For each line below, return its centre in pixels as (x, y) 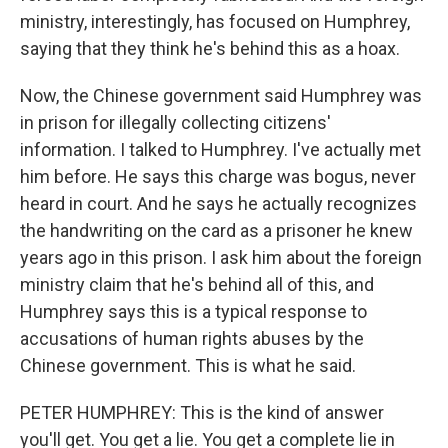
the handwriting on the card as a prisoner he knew (216, 230)
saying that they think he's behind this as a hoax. (210, 48)
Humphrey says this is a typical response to (193, 311)
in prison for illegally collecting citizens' (175, 122)
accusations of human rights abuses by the (192, 338)
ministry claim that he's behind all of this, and (197, 284)
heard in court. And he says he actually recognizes (218, 203)
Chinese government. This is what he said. (188, 365)
